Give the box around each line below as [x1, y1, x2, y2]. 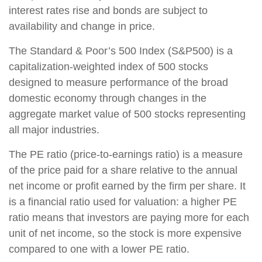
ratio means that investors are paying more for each [9, 211, 249, 223]
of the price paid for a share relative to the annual [9, 164, 237, 176]
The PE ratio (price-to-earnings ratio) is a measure [9, 148, 243, 160]
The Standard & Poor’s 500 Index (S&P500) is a [9, 44, 233, 57]
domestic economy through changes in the [9, 92, 206, 104]
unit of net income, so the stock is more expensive [9, 227, 242, 239]
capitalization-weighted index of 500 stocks [9, 60, 208, 73]
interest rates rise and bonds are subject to [9, 4, 208, 16]
